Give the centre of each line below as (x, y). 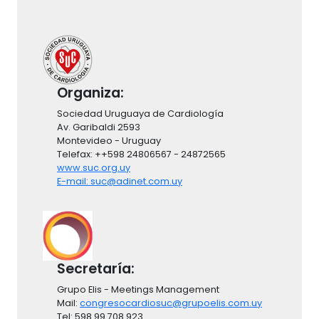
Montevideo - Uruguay (111, 141)
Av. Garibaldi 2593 (101, 127)
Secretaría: (96, 269)
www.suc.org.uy (94, 168)
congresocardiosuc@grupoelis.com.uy (171, 303)
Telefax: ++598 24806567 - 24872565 (143, 155)
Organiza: (90, 93)
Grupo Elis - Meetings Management (138, 290)
